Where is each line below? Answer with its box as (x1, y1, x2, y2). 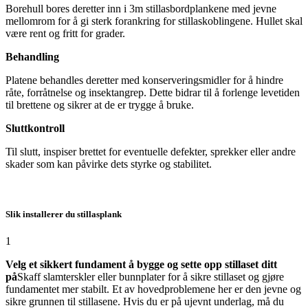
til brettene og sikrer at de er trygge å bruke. (5, 98, 194, 111)
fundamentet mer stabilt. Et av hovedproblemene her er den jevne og (5, 283, 301, 296)
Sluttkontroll (5, 122, 65, 134)
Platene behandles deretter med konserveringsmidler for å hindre (5, 74, 283, 86)
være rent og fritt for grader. (5, 27, 125, 39)
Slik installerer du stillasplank (5, 209, 122, 220)
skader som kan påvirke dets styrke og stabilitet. (5, 157, 212, 170)
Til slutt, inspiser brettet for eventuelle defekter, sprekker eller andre (5, 145, 296, 157)
